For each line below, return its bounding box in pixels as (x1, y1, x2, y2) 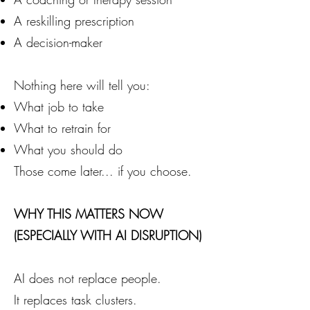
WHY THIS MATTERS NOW (14, 206, 163, 222)
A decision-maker (14, 34, 102, 51)
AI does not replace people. (14, 270, 161, 286)
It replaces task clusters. (14, 291, 137, 308)
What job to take (14, 98, 104, 115)
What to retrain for (14, 120, 111, 136)
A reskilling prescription (14, 12, 134, 29)
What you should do (14, 141, 122, 158)
